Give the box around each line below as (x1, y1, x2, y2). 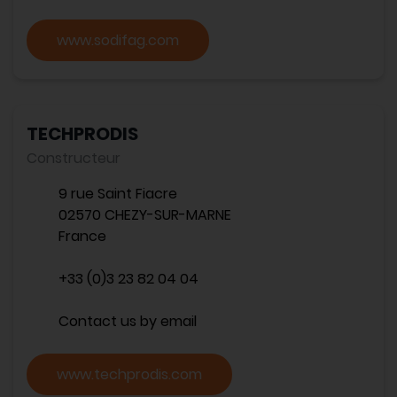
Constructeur (27, 148, 121, 168)
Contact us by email (58, 311, 197, 331)
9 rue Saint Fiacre (58, 183, 177, 204)
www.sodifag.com (57, 30, 179, 51)
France (58, 226, 106, 246)
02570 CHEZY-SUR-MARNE (58, 205, 231, 225)
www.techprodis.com (57, 364, 202, 385)
